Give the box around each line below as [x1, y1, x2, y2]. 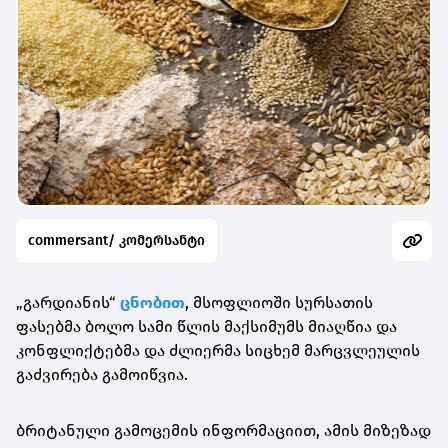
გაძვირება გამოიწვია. [16, 364, 188, 384]
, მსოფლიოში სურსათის [185, 292, 373, 312]
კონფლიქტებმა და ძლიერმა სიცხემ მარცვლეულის [16, 340, 420, 360]
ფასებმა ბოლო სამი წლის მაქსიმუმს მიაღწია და [16, 316, 397, 336]
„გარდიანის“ [16, 292, 116, 312]
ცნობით [120, 292, 185, 312]
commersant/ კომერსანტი [28, 231, 205, 249]
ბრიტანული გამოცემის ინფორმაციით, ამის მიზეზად [16, 420, 431, 440]
